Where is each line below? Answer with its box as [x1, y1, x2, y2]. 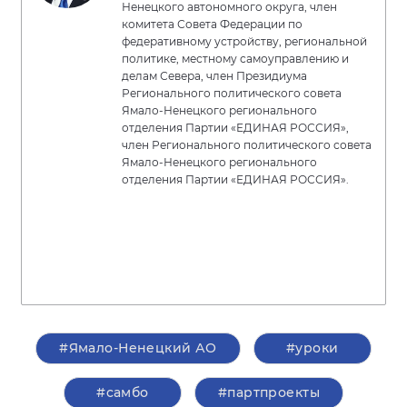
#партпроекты [217, 384, 321, 401]
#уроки [286, 340, 339, 356]
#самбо [96, 384, 149, 401]
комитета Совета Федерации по [122, 17, 303, 31]
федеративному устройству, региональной [122, 35, 367, 48]
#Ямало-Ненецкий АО [59, 340, 217, 356]
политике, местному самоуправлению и [122, 52, 349, 65]
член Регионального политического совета [122, 138, 372, 152]
